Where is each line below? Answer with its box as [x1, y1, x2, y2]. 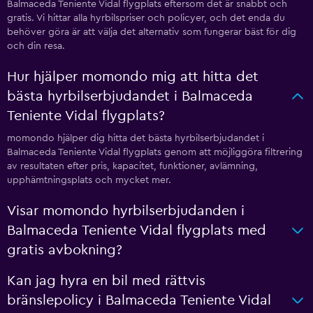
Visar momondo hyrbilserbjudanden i [7, 204, 245, 218]
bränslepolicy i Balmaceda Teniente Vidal [7, 293, 271, 307]
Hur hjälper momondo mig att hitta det [7, 70, 259, 84]
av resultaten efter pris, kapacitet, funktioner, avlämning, [7, 161, 258, 171]
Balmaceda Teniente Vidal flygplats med [7, 224, 266, 238]
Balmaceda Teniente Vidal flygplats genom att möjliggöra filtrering [7, 147, 303, 157]
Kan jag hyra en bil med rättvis [7, 274, 205, 288]
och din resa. [7, 41, 65, 51]
